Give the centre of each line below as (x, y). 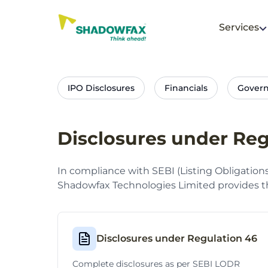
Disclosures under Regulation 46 (177, 238)
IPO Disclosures (101, 88)
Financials (186, 88)
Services (239, 28)
